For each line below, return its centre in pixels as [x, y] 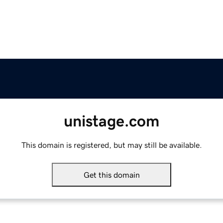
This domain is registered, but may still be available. [111, 145]
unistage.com [111, 121]
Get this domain [111, 175]
